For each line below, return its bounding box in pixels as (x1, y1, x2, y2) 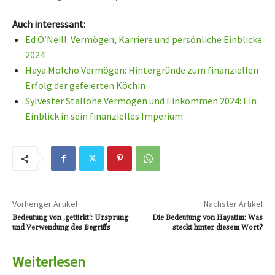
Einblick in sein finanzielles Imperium (25, 110, 183, 123)
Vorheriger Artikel (12, 198, 77, 210)
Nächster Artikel (203, 198, 263, 210)
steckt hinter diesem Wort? (172, 223, 263, 233)
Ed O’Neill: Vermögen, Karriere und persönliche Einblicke (25, 33, 262, 46)
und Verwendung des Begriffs (12, 223, 110, 233)
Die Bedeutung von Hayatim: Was (152, 213, 263, 223)
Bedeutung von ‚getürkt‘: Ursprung (12, 213, 128, 223)
